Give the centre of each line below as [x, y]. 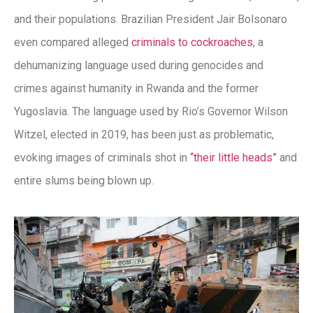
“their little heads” [233, 158]
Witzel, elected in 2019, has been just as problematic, [144, 135]
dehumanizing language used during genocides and [139, 66]
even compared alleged [73, 43]
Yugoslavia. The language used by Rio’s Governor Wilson [151, 112]
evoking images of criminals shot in [102, 158]
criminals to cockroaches [192, 43]
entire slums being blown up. [84, 181]
